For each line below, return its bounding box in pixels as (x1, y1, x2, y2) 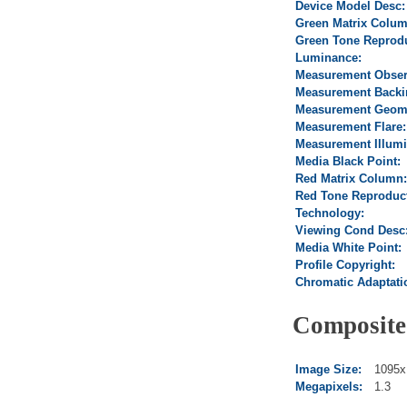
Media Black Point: (295, 154, 401, 168)
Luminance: (295, 50, 362, 65)
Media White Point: (295, 240, 402, 254)
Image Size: (295, 362, 362, 377)
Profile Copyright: (295, 257, 395, 272)
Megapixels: (295, 380, 362, 394)
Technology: (295, 205, 364, 220)
